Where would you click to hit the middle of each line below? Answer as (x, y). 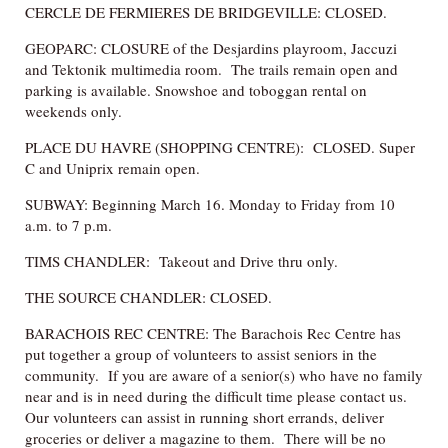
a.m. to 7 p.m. (68, 224)
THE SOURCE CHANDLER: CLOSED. (148, 296)
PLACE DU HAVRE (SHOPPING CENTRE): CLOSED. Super (220, 146)
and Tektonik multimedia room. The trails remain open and (211, 68)
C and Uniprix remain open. (112, 167)
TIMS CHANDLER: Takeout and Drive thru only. (181, 260)
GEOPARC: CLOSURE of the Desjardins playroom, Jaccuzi (211, 47)
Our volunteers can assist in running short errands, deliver (204, 416)
